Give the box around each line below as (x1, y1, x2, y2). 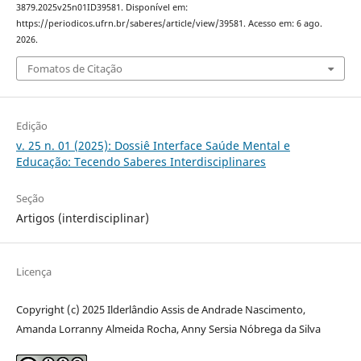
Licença (15, 263, 52, 279)
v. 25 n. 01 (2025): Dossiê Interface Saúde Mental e (15, 137, 290, 153)
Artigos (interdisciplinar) (15, 210, 149, 226)
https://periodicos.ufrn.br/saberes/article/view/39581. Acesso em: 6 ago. (15, 18, 322, 30)
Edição (15, 118, 48, 133)
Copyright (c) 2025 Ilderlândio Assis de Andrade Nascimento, (15, 301, 305, 317)
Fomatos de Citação (27, 60, 122, 76)
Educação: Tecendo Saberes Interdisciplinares (15, 153, 266, 169)
